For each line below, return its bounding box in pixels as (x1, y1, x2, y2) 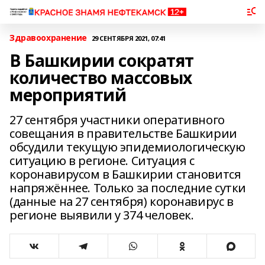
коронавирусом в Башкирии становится (9, 166, 241, 182)
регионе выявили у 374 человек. (9, 207, 194, 223)
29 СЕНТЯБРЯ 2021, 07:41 (91, 33, 166, 43)
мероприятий (9, 83, 127, 106)
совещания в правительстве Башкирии (9, 125, 237, 141)
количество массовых (9, 66, 193, 89)
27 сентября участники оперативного (9, 112, 225, 128)
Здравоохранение (9, 32, 87, 43)
